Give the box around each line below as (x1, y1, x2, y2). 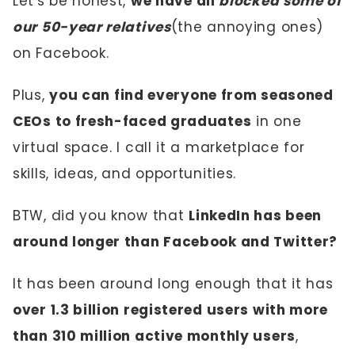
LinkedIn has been (189, 206, 323, 225)
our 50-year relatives (13, 17, 171, 36)
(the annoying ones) (170, 17, 324, 36)
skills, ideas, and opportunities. (13, 164, 241, 183)
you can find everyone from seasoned (49, 86, 334, 105)
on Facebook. (13, 44, 109, 63)
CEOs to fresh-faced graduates (13, 112, 252, 131)
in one (251, 112, 302, 131)
